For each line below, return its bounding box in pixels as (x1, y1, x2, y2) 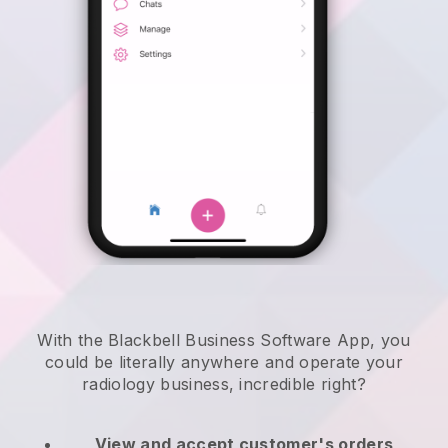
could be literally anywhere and (44, 352, 300, 373)
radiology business (82, 374, 229, 395)
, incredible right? (228, 374, 366, 395)
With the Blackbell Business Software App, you (37, 330, 411, 351)
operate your (299, 352, 404, 373)
